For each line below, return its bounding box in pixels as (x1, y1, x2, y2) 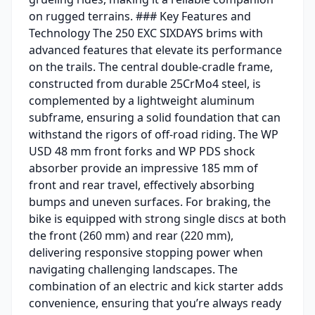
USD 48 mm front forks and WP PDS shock (29, 143, 255, 159)
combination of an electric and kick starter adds (29, 278, 283, 294)
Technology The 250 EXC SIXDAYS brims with (29, 25, 263, 41)
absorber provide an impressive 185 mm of (29, 160, 258, 176)
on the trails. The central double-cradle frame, (29, 58, 273, 75)
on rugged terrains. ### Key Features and (29, 8, 251, 24)
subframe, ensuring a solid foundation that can (29, 109, 281, 125)
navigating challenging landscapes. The (29, 261, 238, 277)
